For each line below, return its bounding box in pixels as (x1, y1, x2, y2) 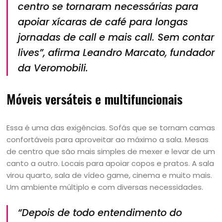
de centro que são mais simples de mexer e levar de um (6, 146, 216, 157)
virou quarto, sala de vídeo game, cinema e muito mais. (6, 170, 213, 180)
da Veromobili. (18, 61, 89, 75)
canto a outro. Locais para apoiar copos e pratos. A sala (6, 158, 215, 168)
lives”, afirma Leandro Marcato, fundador (18, 46, 215, 59)
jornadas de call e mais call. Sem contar (18, 31, 215, 44)
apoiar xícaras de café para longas (18, 15, 188, 29)
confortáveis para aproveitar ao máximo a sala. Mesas (6, 134, 209, 145)
